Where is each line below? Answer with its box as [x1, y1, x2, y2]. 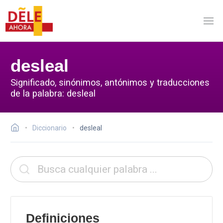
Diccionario [32, 124, 67, 132]
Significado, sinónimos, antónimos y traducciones [10, 77, 210, 88]
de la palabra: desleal [10, 88, 96, 99]
